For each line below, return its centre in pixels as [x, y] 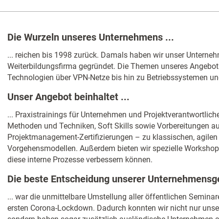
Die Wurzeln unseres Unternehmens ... [91, 37]
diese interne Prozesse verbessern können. [80, 160]
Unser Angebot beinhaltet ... [68, 97]
